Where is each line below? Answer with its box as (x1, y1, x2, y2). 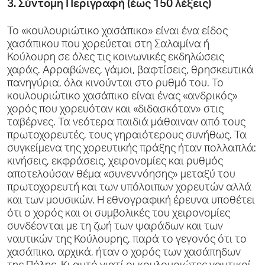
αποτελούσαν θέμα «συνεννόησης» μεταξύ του (7, 170, 235, 180)
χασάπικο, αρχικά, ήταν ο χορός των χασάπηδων (7, 248, 241, 258)
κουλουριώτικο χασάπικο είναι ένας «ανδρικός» (7, 92, 238, 102)
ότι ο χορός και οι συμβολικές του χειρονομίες (7, 209, 230, 219)
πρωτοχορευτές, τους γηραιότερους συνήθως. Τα (7, 131, 247, 141)
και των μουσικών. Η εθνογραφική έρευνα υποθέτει (7, 196, 255, 206)
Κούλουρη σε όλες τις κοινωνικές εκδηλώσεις (7, 53, 224, 63)
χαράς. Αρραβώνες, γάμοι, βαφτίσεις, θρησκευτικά (7, 66, 254, 76)
